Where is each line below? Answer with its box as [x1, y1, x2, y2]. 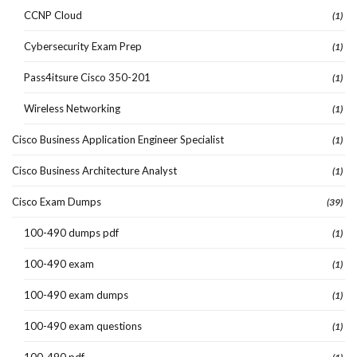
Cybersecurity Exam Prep [24, 39, 142, 53]
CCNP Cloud [24, 8, 82, 22]
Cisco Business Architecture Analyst [12, 163, 177, 177]
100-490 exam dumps [24, 288, 128, 301]
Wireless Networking [24, 101, 120, 115]
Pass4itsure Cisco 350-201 [24, 70, 151, 84]
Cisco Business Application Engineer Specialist [12, 132, 224, 146]
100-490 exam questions [24, 319, 142, 332]
